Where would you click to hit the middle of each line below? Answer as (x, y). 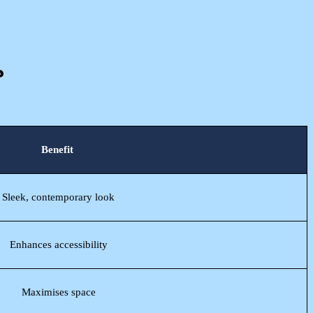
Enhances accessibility (57, 244)
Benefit (57, 149)
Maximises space (57, 292)
